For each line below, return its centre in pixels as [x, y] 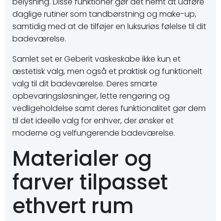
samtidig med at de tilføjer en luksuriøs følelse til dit [109, 26]
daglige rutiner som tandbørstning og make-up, [104, 14]
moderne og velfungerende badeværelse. [94, 133]
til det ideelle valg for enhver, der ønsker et [93, 121]
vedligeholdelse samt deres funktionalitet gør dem [109, 108]
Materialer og [82, 159]
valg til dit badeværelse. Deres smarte [85, 84]
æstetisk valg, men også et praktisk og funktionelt [107, 71]
